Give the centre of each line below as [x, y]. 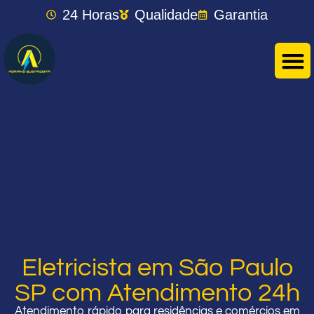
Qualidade [166, 15]
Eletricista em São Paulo [157, 268]
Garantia [240, 15]
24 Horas [90, 15]
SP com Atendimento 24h [157, 293]
